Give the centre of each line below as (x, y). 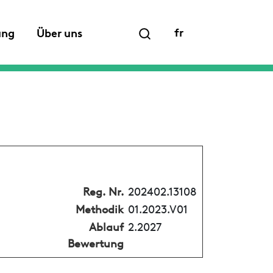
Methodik (99, 208)
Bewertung (95, 242)
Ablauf (106, 225)
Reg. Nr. (103, 190)
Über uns (59, 32)
